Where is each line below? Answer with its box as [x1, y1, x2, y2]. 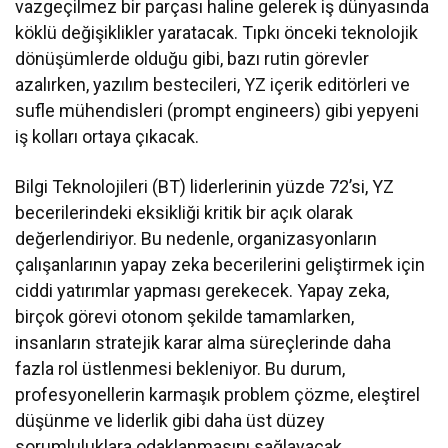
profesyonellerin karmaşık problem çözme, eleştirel [15, 384, 421, 406]
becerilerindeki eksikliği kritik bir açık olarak [15, 202, 354, 224]
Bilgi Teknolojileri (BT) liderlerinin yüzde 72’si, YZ [15, 176, 395, 198]
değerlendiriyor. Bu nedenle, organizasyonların [15, 228, 378, 250]
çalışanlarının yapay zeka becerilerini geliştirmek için [15, 254, 426, 276]
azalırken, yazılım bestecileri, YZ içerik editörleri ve [15, 74, 411, 96]
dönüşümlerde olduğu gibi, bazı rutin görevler [15, 48, 370, 70]
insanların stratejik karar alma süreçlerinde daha [15, 332, 392, 354]
